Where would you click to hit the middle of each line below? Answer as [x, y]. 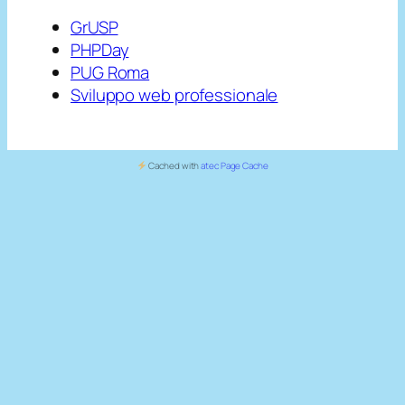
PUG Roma [110, 72]
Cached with [174, 166]
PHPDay [100, 49]
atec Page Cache [235, 166]
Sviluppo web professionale [174, 94]
